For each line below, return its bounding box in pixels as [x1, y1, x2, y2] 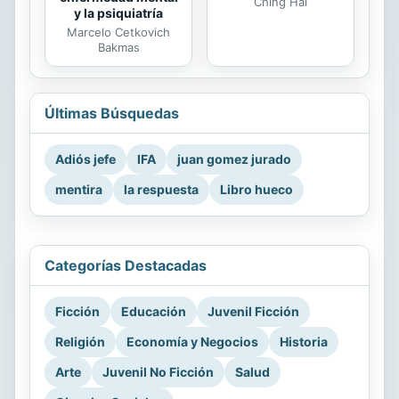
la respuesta [124, 181, 199, 197]
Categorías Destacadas [45, 256, 207, 274]
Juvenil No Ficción [102, 363, 214, 379]
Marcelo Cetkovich [67, 24, 170, 39]
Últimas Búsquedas [45, 103, 179, 122]
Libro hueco [220, 181, 293, 197]
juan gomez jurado [177, 151, 291, 167]
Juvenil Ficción [208, 303, 299, 319]
